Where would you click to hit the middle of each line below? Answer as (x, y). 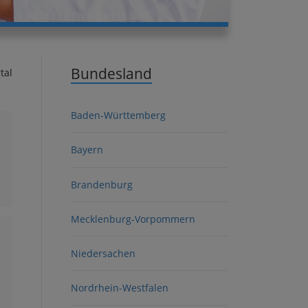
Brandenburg (102, 184)
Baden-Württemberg (118, 115)
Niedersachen (103, 253)
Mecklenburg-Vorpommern (133, 219)
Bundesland (111, 74)
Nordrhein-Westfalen (120, 288)
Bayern (87, 150)
